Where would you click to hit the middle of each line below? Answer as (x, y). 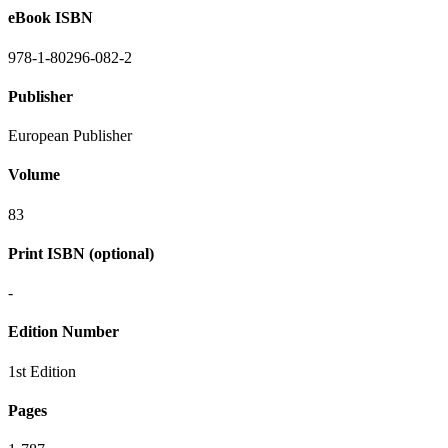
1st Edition (42, 371)
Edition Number (63, 332)
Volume (34, 175)
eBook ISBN (50, 18)
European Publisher (70, 136)
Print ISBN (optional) (81, 253)
